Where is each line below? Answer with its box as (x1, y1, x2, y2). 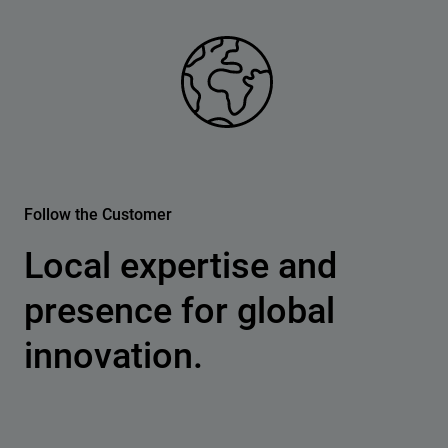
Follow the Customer (24, 204, 172, 224)
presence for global (24, 289, 335, 332)
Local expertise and (24, 244, 337, 287)
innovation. (24, 334, 203, 377)
